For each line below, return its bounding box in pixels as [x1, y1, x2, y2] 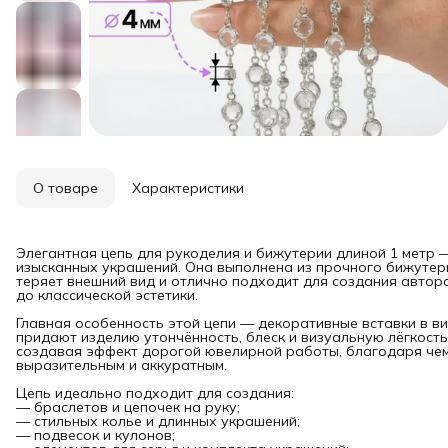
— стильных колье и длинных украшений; [16, 411, 300, 430]
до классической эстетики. [16, 285, 198, 304]
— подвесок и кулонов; [16, 425, 175, 444]
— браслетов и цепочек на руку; [16, 397, 240, 416]
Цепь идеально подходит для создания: [16, 383, 294, 402]
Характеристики [132, 178, 244, 197]
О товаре [33, 178, 98, 197]
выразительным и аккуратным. [16, 355, 227, 374]
